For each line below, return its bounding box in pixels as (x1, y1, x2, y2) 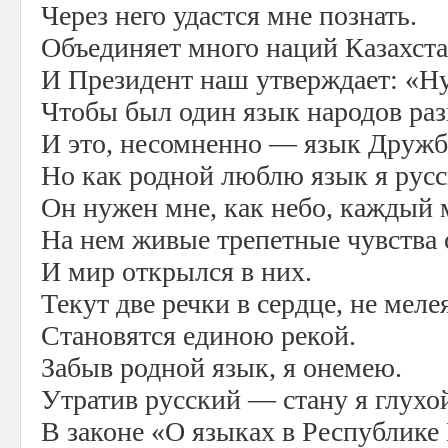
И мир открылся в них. (41, 256, 312, 287)
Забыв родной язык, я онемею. (41, 352, 402, 383)
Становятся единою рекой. (41, 320, 356, 351)
